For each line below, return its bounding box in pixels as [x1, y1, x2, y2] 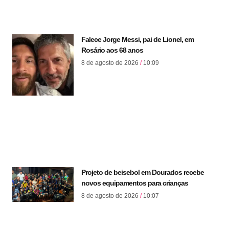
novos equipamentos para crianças [81, 179, 188, 188]
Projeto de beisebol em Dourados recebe [81, 168, 204, 177]
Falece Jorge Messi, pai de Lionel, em [81, 35, 194, 44]
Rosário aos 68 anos [81, 46, 143, 55]
